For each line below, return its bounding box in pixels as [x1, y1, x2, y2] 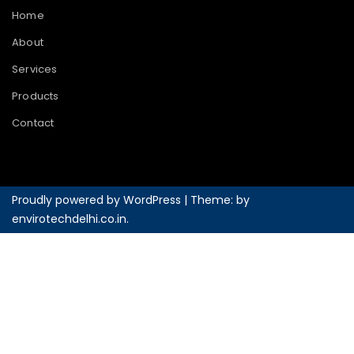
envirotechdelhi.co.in [12, 211, 126, 228]
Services [12, 62, 58, 77]
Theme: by [190, 192, 250, 209]
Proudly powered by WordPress [12, 192, 184, 209]
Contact [12, 115, 55, 131]
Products [12, 88, 59, 104]
